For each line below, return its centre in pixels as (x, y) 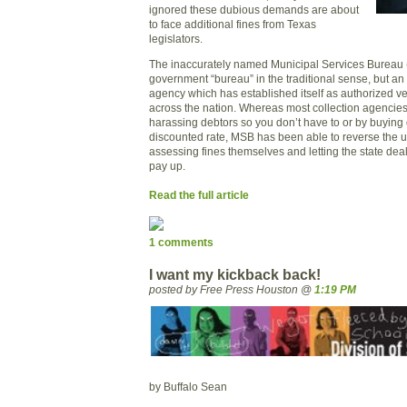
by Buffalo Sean (188, 386)
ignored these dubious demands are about (254, 10)
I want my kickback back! (235, 275)
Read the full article (199, 194)
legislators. (176, 39)
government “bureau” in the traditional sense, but (269, 78)
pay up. (167, 165)
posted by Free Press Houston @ (232, 290)
